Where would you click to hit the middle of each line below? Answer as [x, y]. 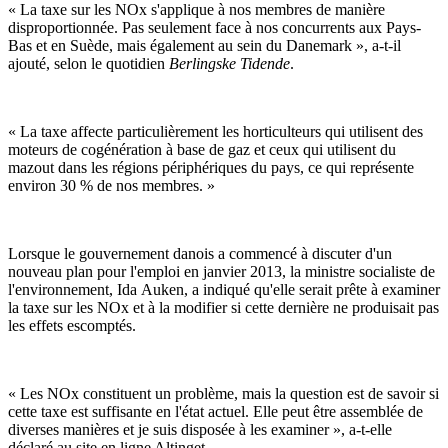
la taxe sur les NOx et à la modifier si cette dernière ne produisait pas [223, 307]
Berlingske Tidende [229, 63]
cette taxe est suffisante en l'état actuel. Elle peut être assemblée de [215, 411]
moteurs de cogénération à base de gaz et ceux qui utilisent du [202, 149]
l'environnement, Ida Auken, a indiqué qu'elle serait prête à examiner [224, 289]
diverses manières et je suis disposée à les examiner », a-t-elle [200, 429]
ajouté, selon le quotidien [88, 63]
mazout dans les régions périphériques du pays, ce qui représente [211, 167]
